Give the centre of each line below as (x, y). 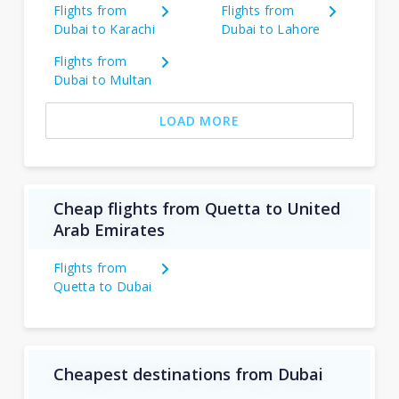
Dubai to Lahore (270, 28)
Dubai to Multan (102, 79)
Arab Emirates (109, 229)
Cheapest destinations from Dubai (188, 375)
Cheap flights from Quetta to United (196, 208)
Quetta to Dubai (102, 286)
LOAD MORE (199, 120)
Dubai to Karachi (104, 28)
